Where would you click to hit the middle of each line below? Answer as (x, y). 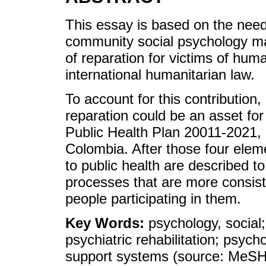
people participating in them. (153, 198)
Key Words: (107, 223)
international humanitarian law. (160, 75)
